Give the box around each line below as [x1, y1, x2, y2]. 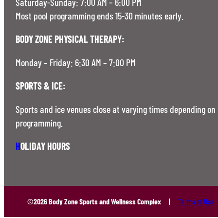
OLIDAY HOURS [20, 140, 70, 152]
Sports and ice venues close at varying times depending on [16, 103, 216, 115]
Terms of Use [178, 197, 215, 206]
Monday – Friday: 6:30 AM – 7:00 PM [16, 56, 136, 69]
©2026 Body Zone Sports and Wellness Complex [27, 197, 161, 206]
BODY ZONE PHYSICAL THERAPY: [16, 33, 125, 45]
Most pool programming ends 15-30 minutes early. [16, 10, 183, 22]
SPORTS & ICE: [16, 80, 66, 92]
